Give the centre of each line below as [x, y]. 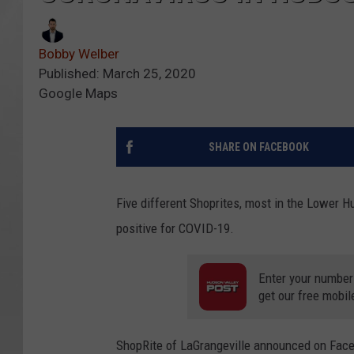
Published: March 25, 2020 [117, 74]
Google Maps [78, 94]
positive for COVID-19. [175, 229]
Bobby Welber [79, 54]
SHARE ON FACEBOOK [258, 147]
